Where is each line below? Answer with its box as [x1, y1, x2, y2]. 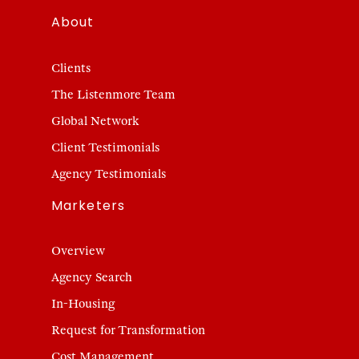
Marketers [51, 196, 126, 215]
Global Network [51, 114, 139, 129]
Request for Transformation [51, 323, 205, 338]
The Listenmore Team [51, 87, 175, 103]
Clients [51, 61, 91, 76]
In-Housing [51, 296, 115, 312]
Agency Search [51, 270, 132, 285]
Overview [51, 244, 105, 259]
